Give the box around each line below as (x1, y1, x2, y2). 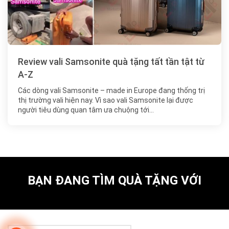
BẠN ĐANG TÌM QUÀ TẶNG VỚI (28, 173, 201, 188)
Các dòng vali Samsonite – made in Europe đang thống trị (18, 86, 205, 95)
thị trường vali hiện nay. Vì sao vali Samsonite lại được (18, 96, 193, 105)
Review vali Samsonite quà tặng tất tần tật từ (18, 56, 204, 67)
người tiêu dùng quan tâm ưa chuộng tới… (18, 106, 154, 114)
